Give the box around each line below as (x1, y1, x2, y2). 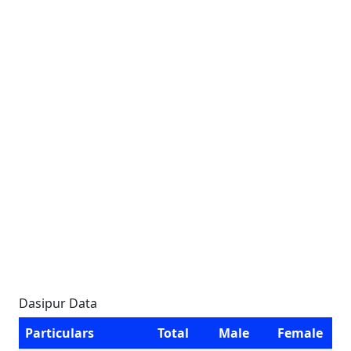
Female (277, 324, 323, 342)
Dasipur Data (19, 295, 97, 312)
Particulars (25, 324, 94, 342)
